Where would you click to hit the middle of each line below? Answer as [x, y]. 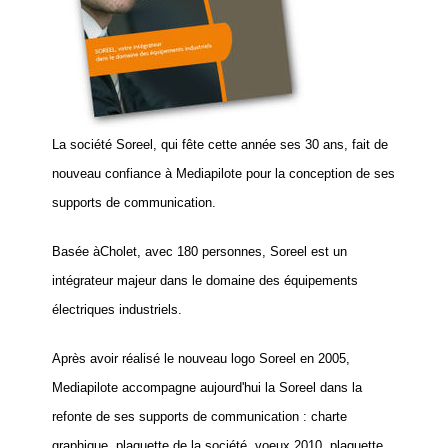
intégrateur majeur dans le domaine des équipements [205, 280]
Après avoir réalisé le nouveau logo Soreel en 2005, [201, 358]
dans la [339, 387]
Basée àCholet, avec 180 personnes [157, 251]
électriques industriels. [117, 309]
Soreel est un [309, 251]
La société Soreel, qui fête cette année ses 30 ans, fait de [220, 144]
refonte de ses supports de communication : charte [200, 416]
